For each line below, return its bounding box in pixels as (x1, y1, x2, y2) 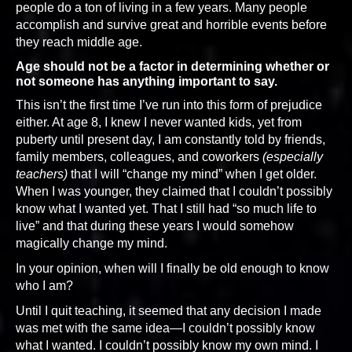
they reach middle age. (16, 35, 142, 49)
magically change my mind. (16, 236, 167, 250)
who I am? (16, 279, 73, 292)
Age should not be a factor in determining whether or (16, 60, 329, 73)
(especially (262, 150, 323, 163)
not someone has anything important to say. (16, 75, 277, 88)
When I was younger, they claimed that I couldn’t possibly (16, 185, 332, 198)
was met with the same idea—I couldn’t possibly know (16, 321, 315, 335)
